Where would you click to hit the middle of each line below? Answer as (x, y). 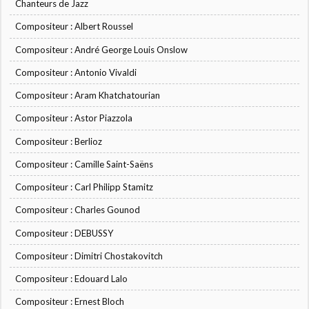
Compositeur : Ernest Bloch (70, 302)
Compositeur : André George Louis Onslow (102, 49)
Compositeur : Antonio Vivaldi (76, 72)
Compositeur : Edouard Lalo (72, 279)
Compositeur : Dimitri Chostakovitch (89, 256)
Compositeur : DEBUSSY (64, 233)
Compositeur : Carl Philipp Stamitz (84, 187)
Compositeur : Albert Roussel (74, 27)
